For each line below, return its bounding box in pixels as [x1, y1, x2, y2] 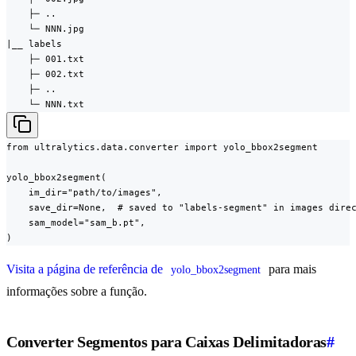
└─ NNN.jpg [6, 23, 84, 35]
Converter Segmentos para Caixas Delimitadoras [6, 333, 327, 351]
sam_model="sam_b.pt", [6, 217, 145, 229]
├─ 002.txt [6, 68, 84, 80]
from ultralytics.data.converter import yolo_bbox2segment [6, 141, 318, 153]
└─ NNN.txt [6, 99, 84, 110]
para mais [265, 262, 319, 277]
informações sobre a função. [6, 284, 147, 299]
